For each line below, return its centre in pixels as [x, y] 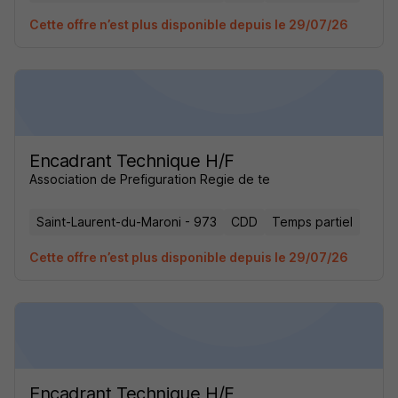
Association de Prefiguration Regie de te [150, 179]
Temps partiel [312, 222]
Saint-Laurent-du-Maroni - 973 [127, 222]
